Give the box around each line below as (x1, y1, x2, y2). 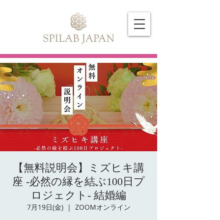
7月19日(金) (27, 202, 63, 212)
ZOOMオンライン (75, 202, 131, 212)
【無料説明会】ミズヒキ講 (13, 162, 144, 174)
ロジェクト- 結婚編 (31, 189, 126, 201)
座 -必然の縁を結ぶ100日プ (12, 175, 145, 188)
